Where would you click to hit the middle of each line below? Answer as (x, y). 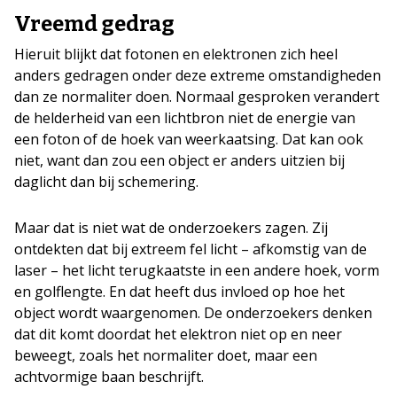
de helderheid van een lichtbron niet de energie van (185, 117)
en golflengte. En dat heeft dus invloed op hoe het (179, 291)
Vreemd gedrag (94, 23)
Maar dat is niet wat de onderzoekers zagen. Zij (171, 227)
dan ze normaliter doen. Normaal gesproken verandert (197, 96)
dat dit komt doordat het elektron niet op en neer (178, 334)
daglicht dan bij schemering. (106, 181)
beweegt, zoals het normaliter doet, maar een (166, 355)
